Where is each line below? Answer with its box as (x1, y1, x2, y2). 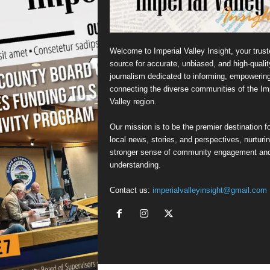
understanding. (109, 160, 161, 169)
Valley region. (109, 96, 157, 106)
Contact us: (109, 185, 152, 195)
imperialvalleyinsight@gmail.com (152, 185, 267, 195)
